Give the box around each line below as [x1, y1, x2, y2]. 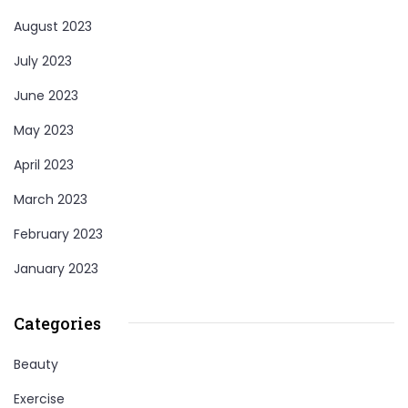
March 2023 [14, 189, 87, 209]
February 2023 [14, 224, 103, 243]
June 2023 [14, 86, 78, 105]
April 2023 [14, 155, 74, 174]
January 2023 [14, 259, 98, 278]
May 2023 [14, 120, 74, 139]
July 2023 [14, 51, 72, 70]
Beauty [14, 354, 58, 373]
